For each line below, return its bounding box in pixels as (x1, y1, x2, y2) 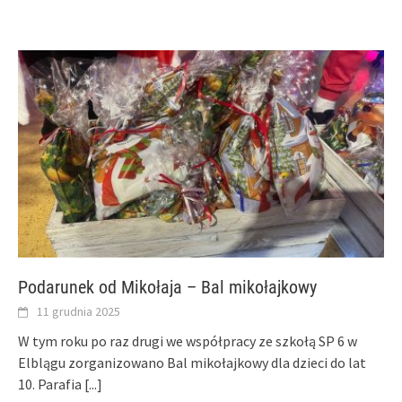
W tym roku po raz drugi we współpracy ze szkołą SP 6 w (18, 332, 357, 351)
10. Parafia (18, 375, 84, 394)
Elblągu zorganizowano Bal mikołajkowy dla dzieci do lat (18, 354, 366, 372)
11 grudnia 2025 (37, 303, 120, 320)
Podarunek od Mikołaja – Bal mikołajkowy (18, 276, 317, 299)
